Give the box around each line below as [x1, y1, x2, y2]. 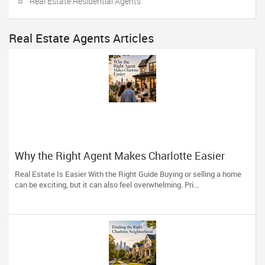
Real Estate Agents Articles [9, 30, 154, 46]
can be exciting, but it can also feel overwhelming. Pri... [15, 179, 199, 190]
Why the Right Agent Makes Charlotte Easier [15, 148, 225, 163]
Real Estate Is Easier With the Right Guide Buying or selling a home [15, 169, 241, 179]
